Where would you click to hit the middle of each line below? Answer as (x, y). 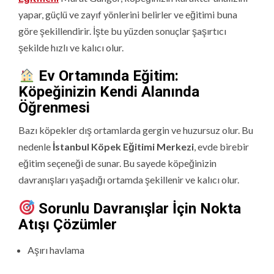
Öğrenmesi (54, 108)
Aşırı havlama (56, 250)
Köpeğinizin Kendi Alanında (109, 92)
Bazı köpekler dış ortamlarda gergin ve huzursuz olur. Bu (136, 130)
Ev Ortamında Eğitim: (107, 76)
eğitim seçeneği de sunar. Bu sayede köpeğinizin (117, 163)
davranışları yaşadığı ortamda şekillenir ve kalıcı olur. (129, 180)
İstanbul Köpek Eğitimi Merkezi (123, 147)
